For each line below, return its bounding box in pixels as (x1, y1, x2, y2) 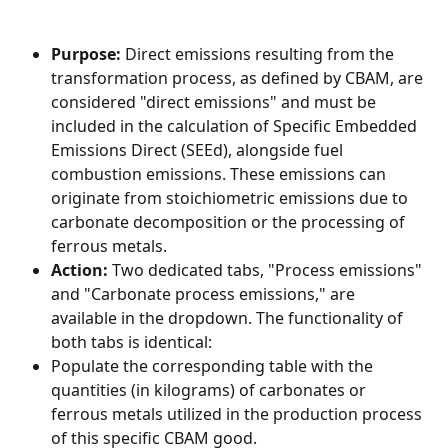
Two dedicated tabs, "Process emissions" (108, 259, 426, 282)
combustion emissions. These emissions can (51, 163, 390, 186)
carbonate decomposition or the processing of (51, 211, 409, 234)
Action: (51, 259, 108, 282)
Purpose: (51, 43, 121, 66)
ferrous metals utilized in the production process (51, 403, 426, 426)
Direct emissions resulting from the (121, 43, 398, 66)
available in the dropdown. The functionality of (51, 307, 407, 330)
